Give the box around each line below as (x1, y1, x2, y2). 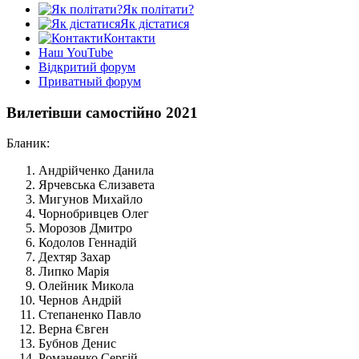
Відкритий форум (38, 60, 135, 75)
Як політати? (123, 2, 194, 17)
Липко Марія (38, 264, 109, 279)
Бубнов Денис (38, 337, 116, 351)
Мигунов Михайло (38, 192, 143, 207)
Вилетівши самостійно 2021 (6, 103, 198, 121)
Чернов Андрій (38, 293, 122, 308)
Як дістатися (120, 17, 189, 31)
